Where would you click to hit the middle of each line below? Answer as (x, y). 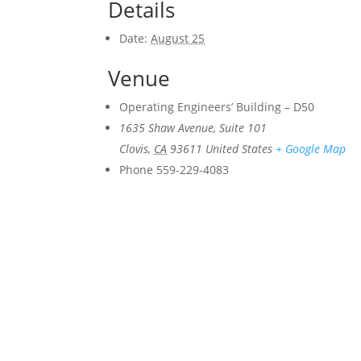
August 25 (178, 39)
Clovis (134, 149)
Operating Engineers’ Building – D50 (217, 107)
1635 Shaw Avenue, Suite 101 (193, 128)
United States (239, 149)
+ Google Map (311, 149)
